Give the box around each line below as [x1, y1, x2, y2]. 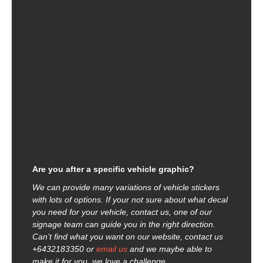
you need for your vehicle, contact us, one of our [32, 207, 212, 217]
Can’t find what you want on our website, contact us [32, 232, 223, 242]
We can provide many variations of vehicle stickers [32, 183, 220, 193]
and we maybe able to [127, 244, 212, 254]
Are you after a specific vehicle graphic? [32, 164, 194, 174]
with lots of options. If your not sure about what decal [32, 195, 228, 205]
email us [96, 244, 127, 254]
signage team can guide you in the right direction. [32, 220, 215, 230]
